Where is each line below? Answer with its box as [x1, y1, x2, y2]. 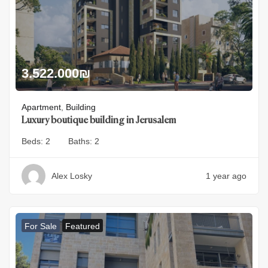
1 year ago [206, 170, 246, 181]
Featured [65, 221, 100, 231]
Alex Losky [51, 170, 92, 181]
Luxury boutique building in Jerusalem [22, 115, 176, 126]
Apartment [22, 102, 61, 112]
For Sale [25, 221, 57, 231]
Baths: [68, 136, 95, 146]
